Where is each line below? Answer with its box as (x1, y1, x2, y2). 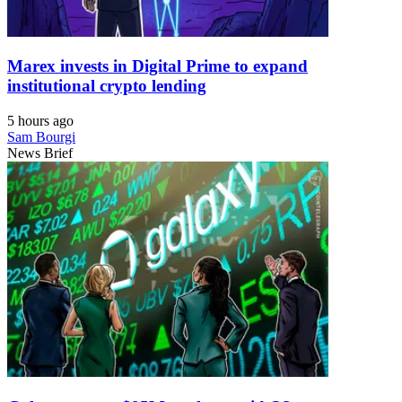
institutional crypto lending (7, 76, 206, 96)
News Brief (7, 145, 73, 162)
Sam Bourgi (7, 129, 75, 145)
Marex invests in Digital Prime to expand (7, 57, 308, 76)
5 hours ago (7, 113, 74, 129)
